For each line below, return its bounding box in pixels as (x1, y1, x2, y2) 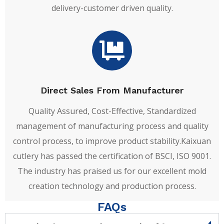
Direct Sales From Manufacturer (40, 84, 183, 95)
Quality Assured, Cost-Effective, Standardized (28, 105, 196, 116)
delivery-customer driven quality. (51, 2, 173, 13)
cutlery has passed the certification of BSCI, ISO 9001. (13, 150, 211, 161)
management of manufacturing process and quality (15, 120, 208, 131)
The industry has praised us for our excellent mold (17, 165, 206, 176)
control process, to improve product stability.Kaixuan (13, 135, 211, 146)
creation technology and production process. (28, 180, 196, 191)
